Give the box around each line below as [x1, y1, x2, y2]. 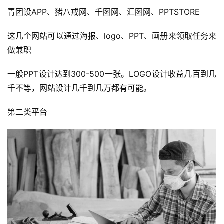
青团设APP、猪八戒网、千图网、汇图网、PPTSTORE [7, 7, 200, 17]
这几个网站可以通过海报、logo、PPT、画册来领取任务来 [7, 31, 216, 41]
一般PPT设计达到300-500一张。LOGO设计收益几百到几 [7, 69, 216, 79]
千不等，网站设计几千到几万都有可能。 [7, 83, 151, 93]
